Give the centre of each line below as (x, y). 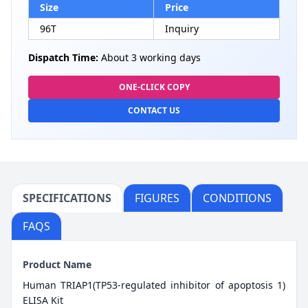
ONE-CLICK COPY (154, 87)
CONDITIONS (237, 198)
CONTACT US (154, 110)
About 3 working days (150, 57)
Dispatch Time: (63, 57)
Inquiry (182, 28)
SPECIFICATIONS (67, 198)
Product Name (57, 264)
